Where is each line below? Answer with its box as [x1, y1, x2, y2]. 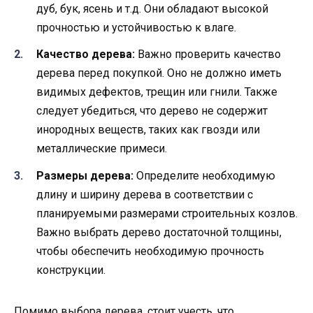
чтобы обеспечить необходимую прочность [36, 244, 264, 258]
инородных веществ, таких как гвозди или [36, 123, 260, 137]
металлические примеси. [36, 142, 167, 156]
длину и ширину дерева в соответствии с [36, 187, 253, 201]
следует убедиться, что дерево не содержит [36, 104, 268, 118]
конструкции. [36, 263, 105, 277]
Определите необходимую [133, 168, 275, 182]
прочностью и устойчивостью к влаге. [36, 21, 236, 35]
